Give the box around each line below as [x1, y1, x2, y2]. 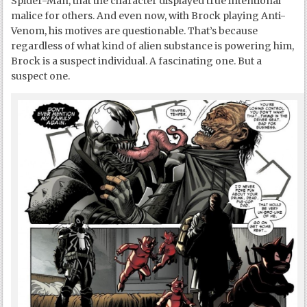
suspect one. [11, 70, 71, 83]
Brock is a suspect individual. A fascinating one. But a [11, 55, 262, 68]
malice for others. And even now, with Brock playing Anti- [11, 10, 286, 23]
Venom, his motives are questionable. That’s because [11, 25, 258, 38]
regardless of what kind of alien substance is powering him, [11, 40, 295, 53]
